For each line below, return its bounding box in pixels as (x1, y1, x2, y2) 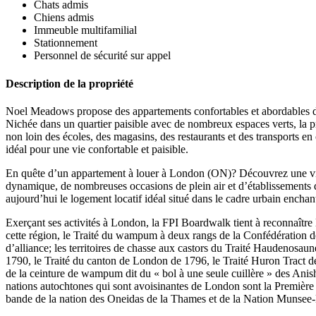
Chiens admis (34, 11, 94, 24)
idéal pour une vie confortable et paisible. (6, 142, 188, 155)
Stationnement (34, 37, 97, 49)
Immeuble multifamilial (34, 24, 137, 37)
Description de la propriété (6, 77, 133, 90)
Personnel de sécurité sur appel (34, 49, 171, 62)
